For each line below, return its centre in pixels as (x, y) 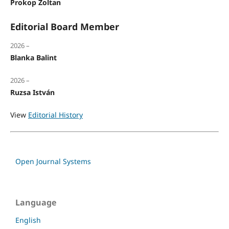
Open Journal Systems (53, 162)
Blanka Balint (33, 58)
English (28, 220)
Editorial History (55, 115)
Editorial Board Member (64, 27)
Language (36, 203)
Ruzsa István (32, 93)
